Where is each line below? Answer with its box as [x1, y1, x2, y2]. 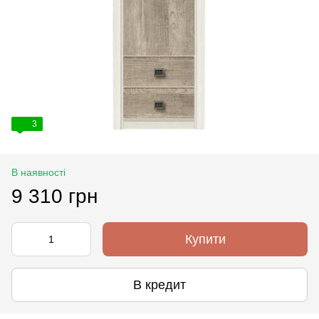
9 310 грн [11, 185, 98, 207]
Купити [184, 232, 226, 246]
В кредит [133, 277, 186, 292]
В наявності [11, 167, 66, 178]
